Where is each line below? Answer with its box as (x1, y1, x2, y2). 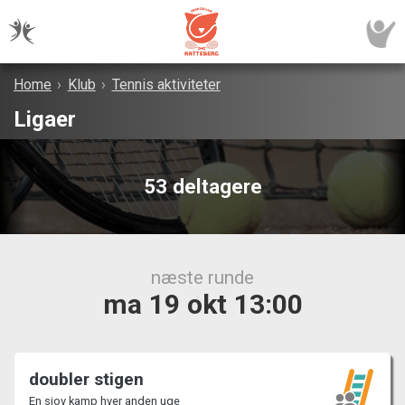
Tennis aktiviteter (111, 76, 221, 94)
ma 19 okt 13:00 (102, 287, 303, 320)
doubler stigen (29, 368, 144, 390)
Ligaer (14, 107, 76, 133)
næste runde (151, 266, 254, 288)
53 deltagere (143, 174, 262, 199)
